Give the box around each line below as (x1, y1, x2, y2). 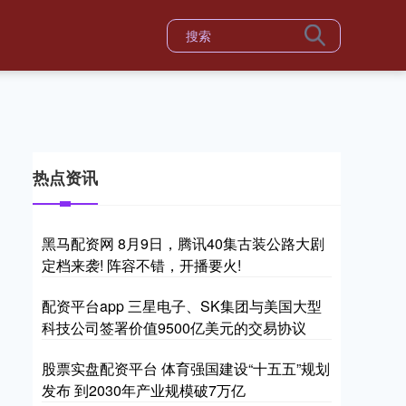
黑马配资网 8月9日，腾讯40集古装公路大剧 (42, 233, 324, 254)
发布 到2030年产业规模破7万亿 (42, 380, 246, 401)
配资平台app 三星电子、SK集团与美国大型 (42, 295, 322, 316)
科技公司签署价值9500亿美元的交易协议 (42, 317, 306, 338)
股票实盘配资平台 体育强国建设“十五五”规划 (42, 358, 330, 379)
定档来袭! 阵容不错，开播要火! (42, 255, 241, 275)
